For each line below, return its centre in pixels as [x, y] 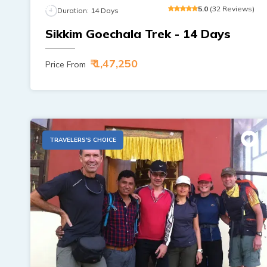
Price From [66, 64]
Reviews [237, 8]
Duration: [74, 10]
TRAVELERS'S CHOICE [83, 139]
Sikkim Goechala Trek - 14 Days [138, 33]
